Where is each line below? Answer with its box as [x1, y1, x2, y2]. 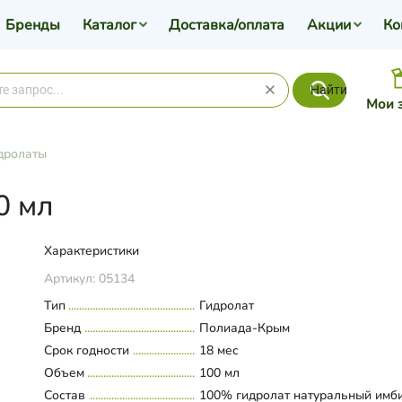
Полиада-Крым [199, 319, 291, 336]
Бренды [4, 14, 60, 35]
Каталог [82, 14, 136, 35]
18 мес [199, 342, 240, 359]
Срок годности [43, 342, 129, 359]
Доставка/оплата [168, 14, 284, 35]
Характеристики [43, 242, 139, 259]
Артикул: [43, 270, 99, 287]
